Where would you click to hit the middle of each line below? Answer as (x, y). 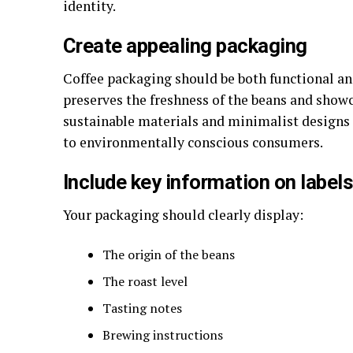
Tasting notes (142, 308)
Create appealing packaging (185, 46)
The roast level (145, 281)
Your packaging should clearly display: (183, 215)
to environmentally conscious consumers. (193, 142)
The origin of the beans (169, 255)
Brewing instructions (163, 335)
